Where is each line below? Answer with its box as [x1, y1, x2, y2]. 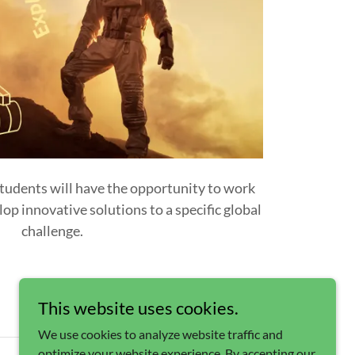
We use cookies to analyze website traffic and [38, 326, 283, 342]
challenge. [21, 221, 83, 239]
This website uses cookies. [38, 297, 239, 319]
